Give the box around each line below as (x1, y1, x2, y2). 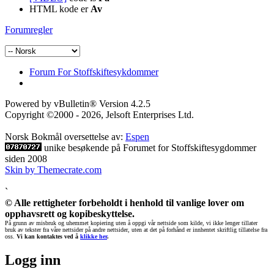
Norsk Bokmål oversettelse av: (5, 131, 125, 142)
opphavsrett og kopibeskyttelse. (5, 208, 135, 219)
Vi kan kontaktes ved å (17, 232, 80, 240)
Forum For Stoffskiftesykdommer (29, 66, 158, 77)
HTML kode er (29, 3, 91, 14)
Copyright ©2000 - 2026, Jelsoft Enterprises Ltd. (5, 109, 194, 120)
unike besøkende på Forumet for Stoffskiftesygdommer (44, 142, 256, 153)
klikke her (80, 232, 107, 240)
